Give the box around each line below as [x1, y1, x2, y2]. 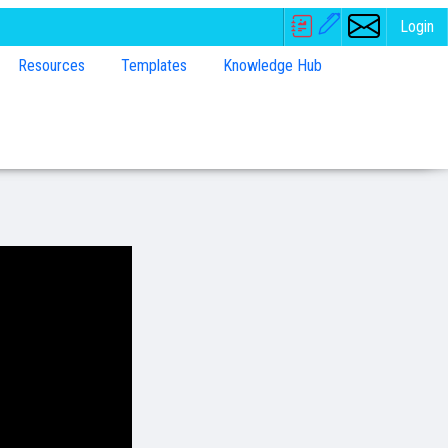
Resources [18, 56, 85, 75]
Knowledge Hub [223, 56, 322, 75]
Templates [121, 56, 187, 75]
